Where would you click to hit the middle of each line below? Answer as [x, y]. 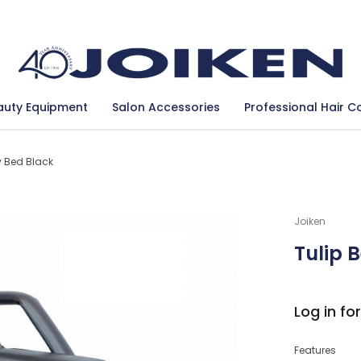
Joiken [309, 222]
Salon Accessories [166, 108]
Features [315, 351]
